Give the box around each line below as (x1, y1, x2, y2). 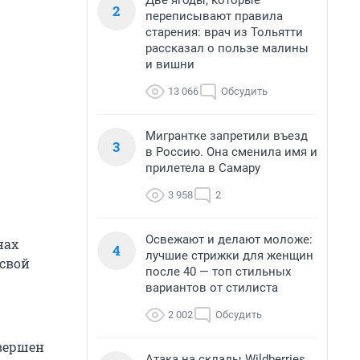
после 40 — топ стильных (145, 264, 291, 279)
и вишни (145, 57, 194, 72)
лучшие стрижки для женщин (145, 248, 313, 263)
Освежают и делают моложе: (145, 232, 313, 247)
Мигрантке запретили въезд (145, 129, 308, 143)
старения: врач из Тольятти (145, 25, 303, 39)
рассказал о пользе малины (145, 41, 309, 55)
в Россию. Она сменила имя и (145, 145, 317, 159)
